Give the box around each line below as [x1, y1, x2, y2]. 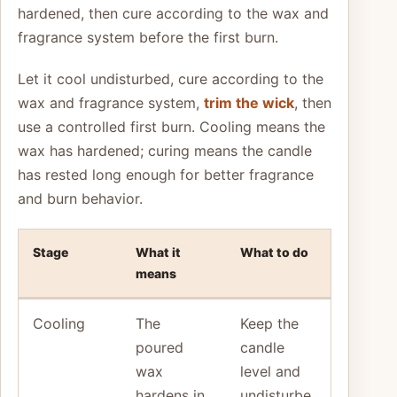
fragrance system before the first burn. [18, 27, 278, 46]
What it [136, 244, 181, 260]
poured [136, 338, 183, 356]
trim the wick [204, 93, 294, 112]
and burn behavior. [18, 189, 143, 207]
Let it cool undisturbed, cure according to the [18, 69, 323, 88]
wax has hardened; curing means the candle [18, 141, 312, 160]
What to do [240, 244, 308, 260]
